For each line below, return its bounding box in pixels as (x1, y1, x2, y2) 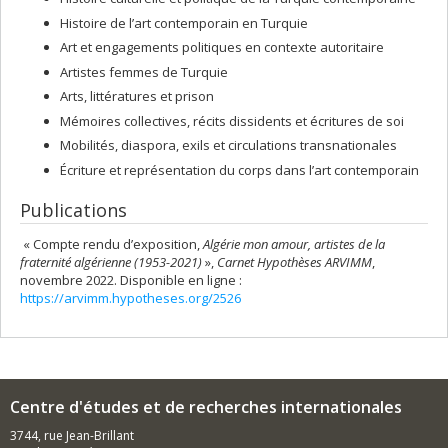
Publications (20, 197, 132, 222)
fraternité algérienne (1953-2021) (20, 252, 202, 271)
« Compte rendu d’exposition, (20, 234, 203, 253)
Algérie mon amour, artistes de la (203, 234, 385, 253)
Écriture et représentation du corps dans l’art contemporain (60, 160, 419, 179)
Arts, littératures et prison (60, 87, 214, 105)
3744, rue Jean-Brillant (10, 426, 134, 444)
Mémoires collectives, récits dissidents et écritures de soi (60, 111, 404, 130)
